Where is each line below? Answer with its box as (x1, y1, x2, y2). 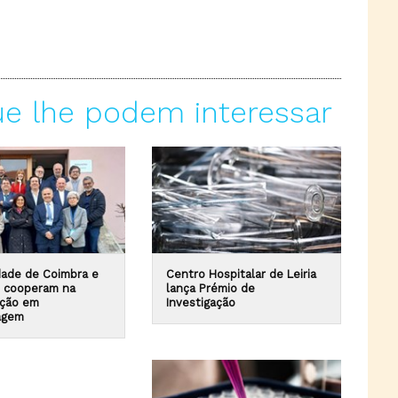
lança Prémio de (165, 282, 255, 296)
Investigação (165, 296, 235, 310)
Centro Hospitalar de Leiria (165, 267, 316, 282)
